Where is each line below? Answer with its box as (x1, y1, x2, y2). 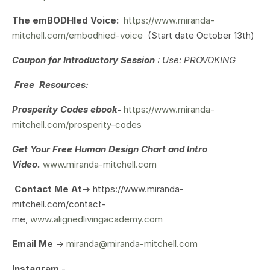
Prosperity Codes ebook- (12, 103, 124, 115)
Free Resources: (14, 78, 89, 90)
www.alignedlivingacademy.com (30, 213, 163, 225)
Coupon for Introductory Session (12, 54, 155, 66)
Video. (12, 158, 40, 170)
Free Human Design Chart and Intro (52, 143, 207, 155)
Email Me (12, 237, 55, 250)
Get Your (12, 143, 52, 155)
